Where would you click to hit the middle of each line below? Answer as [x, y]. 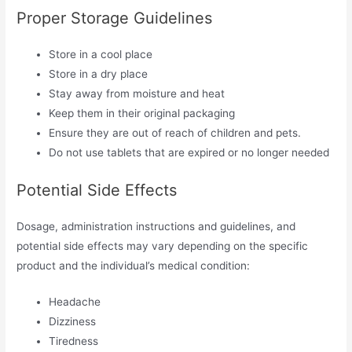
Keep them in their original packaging [142, 113]
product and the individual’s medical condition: [134, 265]
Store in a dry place [99, 73]
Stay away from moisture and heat [137, 93]
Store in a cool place [101, 54]
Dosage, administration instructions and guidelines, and [156, 226]
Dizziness [73, 322]
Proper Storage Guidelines [115, 18]
